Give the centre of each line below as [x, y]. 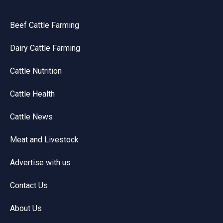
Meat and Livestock [44, 139]
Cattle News [31, 116]
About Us [26, 208]
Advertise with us [40, 162]
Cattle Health [32, 94]
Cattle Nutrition [36, 71]
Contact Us [29, 185]
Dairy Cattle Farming [45, 48]
